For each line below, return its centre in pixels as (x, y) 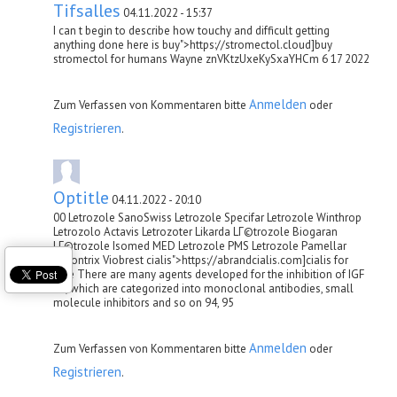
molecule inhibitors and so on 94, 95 (144, 302)
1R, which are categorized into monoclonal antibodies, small (203, 288)
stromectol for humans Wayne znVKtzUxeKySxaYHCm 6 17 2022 (211, 58)
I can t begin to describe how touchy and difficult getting (191, 30)
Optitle (81, 197)
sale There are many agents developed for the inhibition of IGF (209, 274)
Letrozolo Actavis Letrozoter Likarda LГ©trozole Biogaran (195, 231)
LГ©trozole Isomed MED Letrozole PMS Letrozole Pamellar (200, 245)
